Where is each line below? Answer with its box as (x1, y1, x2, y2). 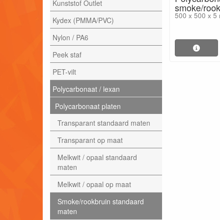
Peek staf (53, 49, 82, 59)
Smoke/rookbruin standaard (57, 196, 144, 206)
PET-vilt (53, 66, 76, 77)
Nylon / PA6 (53, 32, 88, 42)
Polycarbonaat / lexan (53, 83, 120, 94)
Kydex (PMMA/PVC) (53, 15, 114, 25)
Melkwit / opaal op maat (57, 179, 131, 189)
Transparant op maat (57, 135, 123, 145)
